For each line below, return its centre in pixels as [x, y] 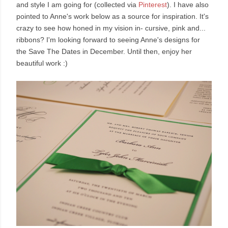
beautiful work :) [42, 63]
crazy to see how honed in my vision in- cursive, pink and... [111, 28]
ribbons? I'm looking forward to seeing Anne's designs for [108, 40]
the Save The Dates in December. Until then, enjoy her [104, 52]
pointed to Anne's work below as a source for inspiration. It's [112, 17]
